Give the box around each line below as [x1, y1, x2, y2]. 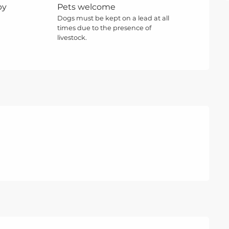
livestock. [57, 33, 87, 41]
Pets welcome [57, 2, 116, 12]
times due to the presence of [57, 24, 152, 32]
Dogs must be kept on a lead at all [57, 14, 170, 22]
